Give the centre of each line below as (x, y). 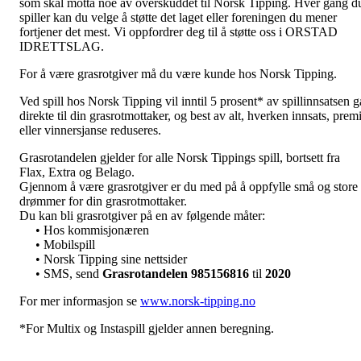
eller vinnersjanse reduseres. (90, 130)
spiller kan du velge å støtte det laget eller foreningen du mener (178, 17)
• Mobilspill (65, 244)
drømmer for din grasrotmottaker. (103, 201)
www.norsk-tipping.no (198, 301)
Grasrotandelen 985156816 (176, 273)
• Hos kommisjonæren (92, 230)
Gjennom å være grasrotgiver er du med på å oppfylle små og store (189, 186)
